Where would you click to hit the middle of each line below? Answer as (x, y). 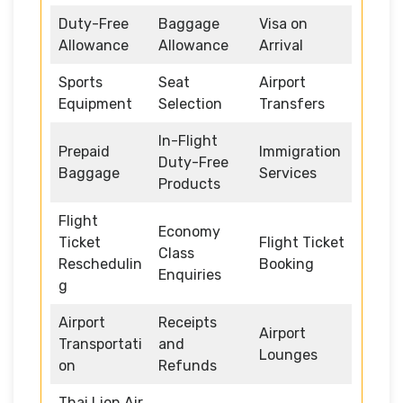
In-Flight (188, 140)
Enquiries (190, 274)
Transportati (100, 344)
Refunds (188, 365)
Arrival (281, 45)
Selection (190, 103)
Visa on (283, 23)
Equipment (95, 103)
